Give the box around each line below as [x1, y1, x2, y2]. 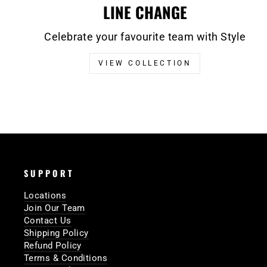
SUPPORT [24, 166, 74, 179]
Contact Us [24, 215, 72, 226]
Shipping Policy [24, 227, 89, 238]
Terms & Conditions [24, 252, 108, 263]
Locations [24, 190, 67, 201]
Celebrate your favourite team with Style [44, 30, 246, 43]
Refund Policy [24, 240, 82, 251]
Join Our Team [24, 202, 85, 213]
